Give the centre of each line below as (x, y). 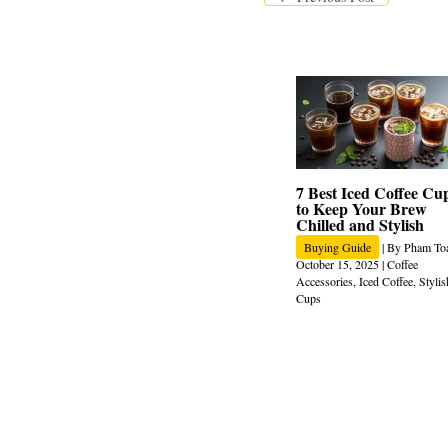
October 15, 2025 (339, 263)
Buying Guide (337, 246)
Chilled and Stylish (360, 224)
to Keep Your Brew (361, 208)
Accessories (324, 280)
